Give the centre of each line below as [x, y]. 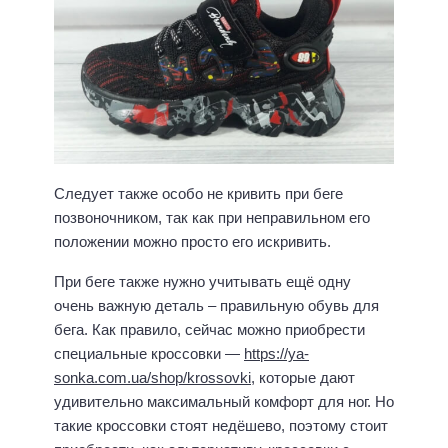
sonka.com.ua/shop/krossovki [152, 378]
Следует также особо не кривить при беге [198, 193]
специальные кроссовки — [149, 354]
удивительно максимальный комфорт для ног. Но [224, 402]
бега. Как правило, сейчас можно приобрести [209, 330]
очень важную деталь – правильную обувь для [216, 306]
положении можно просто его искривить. [194, 241]
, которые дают [303, 378]
